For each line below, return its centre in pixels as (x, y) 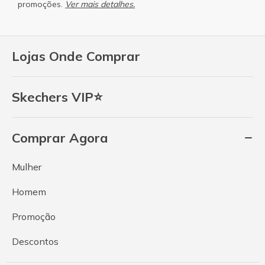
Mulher (27, 167)
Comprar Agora (60, 138)
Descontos (35, 241)
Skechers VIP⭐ (57, 97)
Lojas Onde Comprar (76, 56)
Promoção (34, 216)
